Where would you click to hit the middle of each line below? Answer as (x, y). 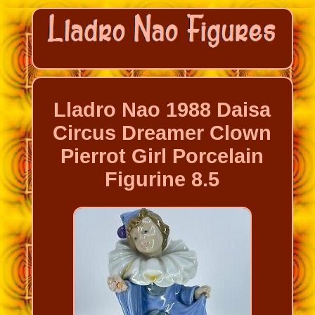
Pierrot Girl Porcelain (162, 156)
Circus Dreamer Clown (162, 133)
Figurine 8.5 (162, 180)
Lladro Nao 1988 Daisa (162, 110)
